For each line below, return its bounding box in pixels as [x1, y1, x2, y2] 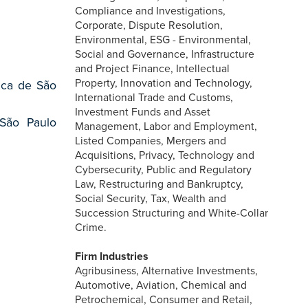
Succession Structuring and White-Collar [75, 206, 269, 219]
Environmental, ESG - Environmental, [75, 33, 252, 46]
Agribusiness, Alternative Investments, [75, 264, 258, 277]
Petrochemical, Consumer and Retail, [75, 293, 253, 306]
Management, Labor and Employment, [75, 120, 258, 133]
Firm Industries [75, 250, 149, 263]
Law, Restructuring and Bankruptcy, [75, 177, 244, 190]
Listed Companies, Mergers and [75, 134, 227, 147]
